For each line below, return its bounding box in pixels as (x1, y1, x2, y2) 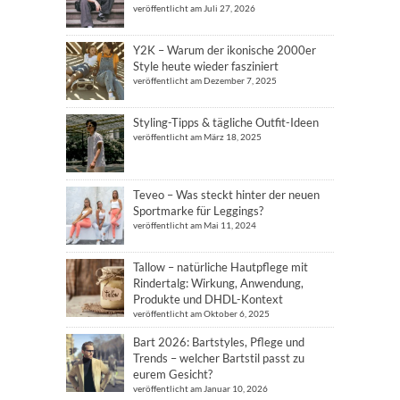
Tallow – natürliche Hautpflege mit (133, 260, 308, 274)
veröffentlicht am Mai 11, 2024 (133, 220, 256, 230)
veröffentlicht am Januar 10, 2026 (133, 383, 268, 394)
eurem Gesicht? (133, 367, 212, 381)
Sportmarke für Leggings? (133, 204, 263, 218)
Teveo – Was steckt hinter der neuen (133, 187, 320, 202)
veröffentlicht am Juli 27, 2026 (133, 3, 255, 13)
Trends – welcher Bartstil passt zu (133, 351, 304, 365)
